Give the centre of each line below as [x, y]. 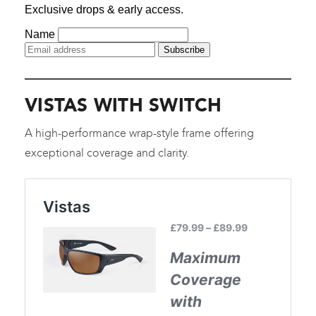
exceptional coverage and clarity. [107, 153]
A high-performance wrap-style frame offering [139, 133]
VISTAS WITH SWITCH [123, 105]
